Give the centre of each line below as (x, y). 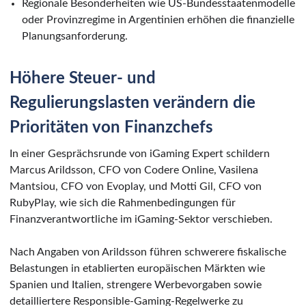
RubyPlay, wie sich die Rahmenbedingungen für (123, 203)
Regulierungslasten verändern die (133, 103)
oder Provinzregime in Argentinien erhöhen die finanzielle (158, 19)
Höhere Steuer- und (83, 78)
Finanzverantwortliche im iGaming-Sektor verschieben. (141, 219)
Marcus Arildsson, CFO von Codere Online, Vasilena (134, 170)
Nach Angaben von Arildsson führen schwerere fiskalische (148, 252)
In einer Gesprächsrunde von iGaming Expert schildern (140, 153)
